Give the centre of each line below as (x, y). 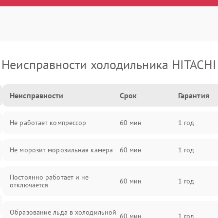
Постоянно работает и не (49, 177)
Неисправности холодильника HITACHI (109, 64)
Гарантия (193, 95)
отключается (29, 185)
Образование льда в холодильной (63, 212)
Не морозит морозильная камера (62, 150)
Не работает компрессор (48, 123)
